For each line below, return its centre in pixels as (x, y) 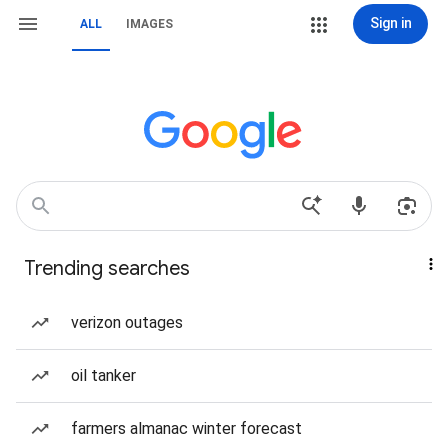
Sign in (390, 23)
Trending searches (107, 268)
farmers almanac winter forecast (186, 428)
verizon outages (127, 322)
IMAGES (149, 24)
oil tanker (103, 375)
